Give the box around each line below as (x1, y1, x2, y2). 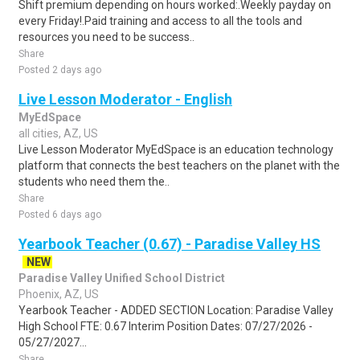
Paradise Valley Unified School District (18, 272, 225, 284)
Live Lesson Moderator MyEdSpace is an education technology (18, 143, 333, 156)
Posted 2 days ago (18, 64, 101, 76)
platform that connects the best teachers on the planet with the (18, 159, 340, 172)
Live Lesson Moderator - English (18, 91, 232, 108)
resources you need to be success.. (18, 31, 194, 43)
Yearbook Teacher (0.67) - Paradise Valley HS (18, 235, 321, 252)
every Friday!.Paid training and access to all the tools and (18, 14, 302, 27)
